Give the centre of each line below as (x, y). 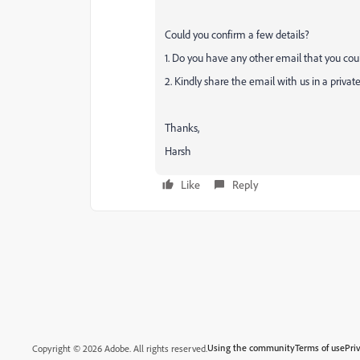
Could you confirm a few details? (237, 34)
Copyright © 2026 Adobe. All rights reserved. (120, 348)
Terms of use (320, 347)
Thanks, (182, 127)
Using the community (251, 347)
